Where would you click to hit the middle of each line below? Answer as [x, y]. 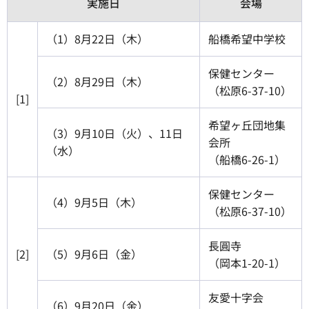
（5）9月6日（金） [94, 254]
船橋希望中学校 [247, 39]
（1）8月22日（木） [97, 39]
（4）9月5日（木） [94, 202]
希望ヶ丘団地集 [247, 125]
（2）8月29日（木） [97, 82]
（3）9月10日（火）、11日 [114, 133]
